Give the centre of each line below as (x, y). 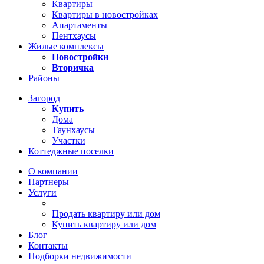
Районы (44, 78)
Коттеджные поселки (71, 151)
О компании (53, 171)
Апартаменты (80, 25)
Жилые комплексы (66, 47)
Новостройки (80, 57)
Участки (69, 141)
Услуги (42, 193)
